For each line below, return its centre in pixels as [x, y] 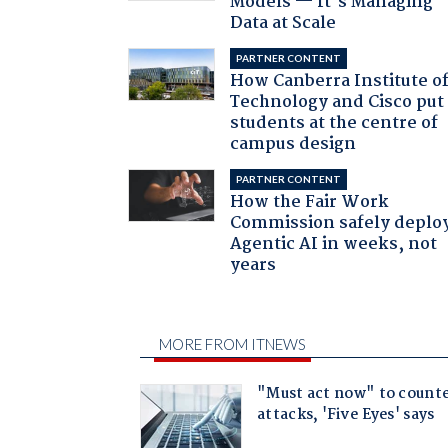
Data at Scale [283, 23]
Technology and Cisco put [337, 102]
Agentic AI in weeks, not [334, 244]
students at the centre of [334, 123]
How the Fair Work [310, 202]
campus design [293, 144]
